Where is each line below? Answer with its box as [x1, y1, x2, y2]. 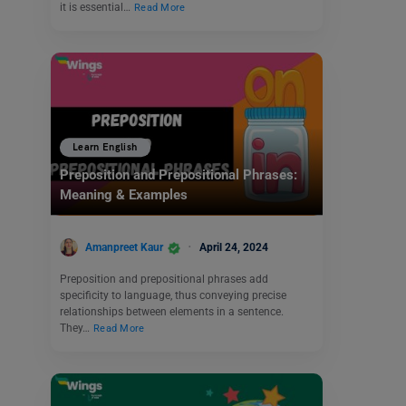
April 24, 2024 [199, 240, 268, 254]
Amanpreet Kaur [85, 240, 163, 254]
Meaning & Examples [60, 187, 188, 204]
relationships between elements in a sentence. [60, 305, 284, 319]
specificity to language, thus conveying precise [60, 289, 286, 303]
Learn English [72, 141, 138, 154]
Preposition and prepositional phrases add [60, 273, 268, 286]
